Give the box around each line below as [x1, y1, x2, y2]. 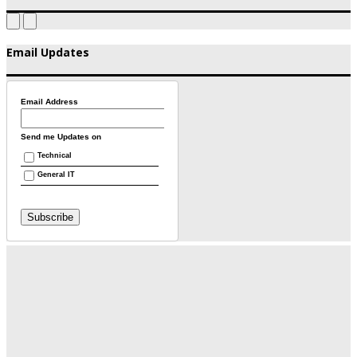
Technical [37, 151, 72, 160]
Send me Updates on [21, 131, 102, 141]
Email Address [21, 97, 79, 107]
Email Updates [6, 44, 89, 60]
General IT [37, 170, 75, 178]
